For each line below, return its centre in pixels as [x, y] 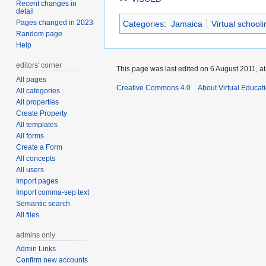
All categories [38, 91]
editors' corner [39, 65]
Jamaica [186, 24]
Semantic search [43, 203]
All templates [37, 124]
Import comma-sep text [53, 192]
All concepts [36, 158]
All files [28, 215]
